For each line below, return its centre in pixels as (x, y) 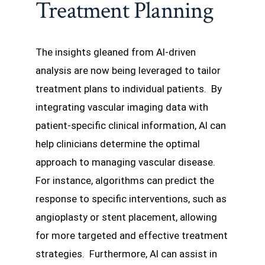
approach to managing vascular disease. (127, 162)
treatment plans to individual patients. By (129, 89)
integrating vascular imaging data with (122, 107)
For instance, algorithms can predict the (125, 181)
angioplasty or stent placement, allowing (126, 217)
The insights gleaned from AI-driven (116, 52)
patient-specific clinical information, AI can (131, 126)
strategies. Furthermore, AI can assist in (126, 254)
